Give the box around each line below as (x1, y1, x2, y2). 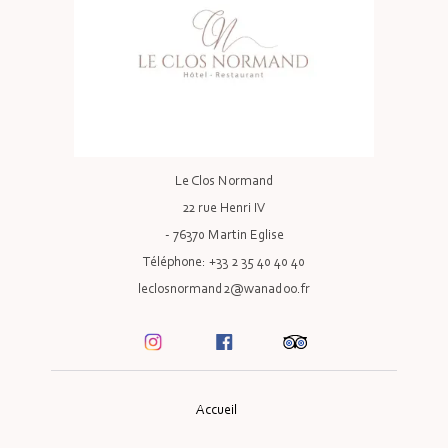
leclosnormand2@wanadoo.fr (138, 282, 310, 297)
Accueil (195, 404, 237, 419)
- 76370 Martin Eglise (164, 228, 284, 243)
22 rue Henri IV (182, 201, 266, 216)
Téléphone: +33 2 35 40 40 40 (143, 255, 305, 270)
